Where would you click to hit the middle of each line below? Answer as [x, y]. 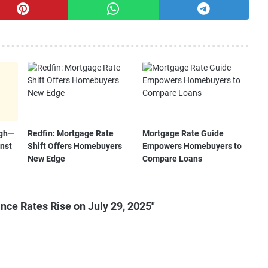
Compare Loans [173, 158]
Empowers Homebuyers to [192, 146]
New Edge [46, 158]
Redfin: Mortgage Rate [70, 133]
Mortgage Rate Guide [183, 133]
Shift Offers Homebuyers [74, 146]
